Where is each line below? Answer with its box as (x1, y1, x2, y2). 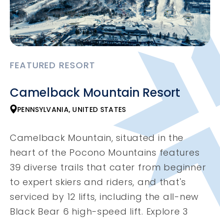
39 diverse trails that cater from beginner (10, 161, 206, 174)
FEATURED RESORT (10, 59, 95, 72)
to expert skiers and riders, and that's (10, 176, 187, 189)
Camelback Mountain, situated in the (10, 132, 184, 144)
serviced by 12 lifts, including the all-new (10, 191, 199, 203)
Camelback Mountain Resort (10, 84, 180, 101)
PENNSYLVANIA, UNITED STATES (17, 105, 126, 115)
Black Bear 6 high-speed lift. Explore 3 (10, 205, 189, 218)
